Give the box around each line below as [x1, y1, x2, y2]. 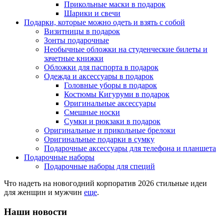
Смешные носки [64, 108, 120, 116]
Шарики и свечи [64, 9, 120, 17]
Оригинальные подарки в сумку [44, 135, 154, 143]
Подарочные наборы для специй [44, 162, 155, 170]
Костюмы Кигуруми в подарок [64, 90, 169, 98]
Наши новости [4, 206, 67, 217]
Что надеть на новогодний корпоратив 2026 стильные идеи [4, 179, 207, 187]
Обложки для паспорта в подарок [44, 63, 158, 71]
